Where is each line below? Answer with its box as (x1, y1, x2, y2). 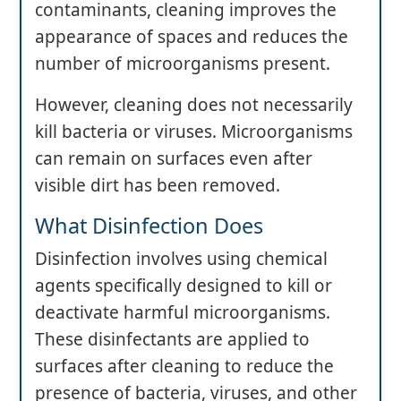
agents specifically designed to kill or (35, 274, 332, 298)
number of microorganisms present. (35, 52, 330, 76)
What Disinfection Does (35, 211, 263, 241)
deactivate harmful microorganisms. (35, 301, 330, 325)
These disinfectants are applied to (35, 328, 310, 352)
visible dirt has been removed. (35, 174, 280, 198)
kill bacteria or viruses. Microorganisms (35, 120, 353, 144)
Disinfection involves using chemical (35, 247, 328, 271)
